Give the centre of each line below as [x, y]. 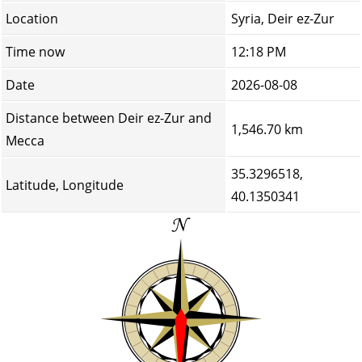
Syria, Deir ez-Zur [283, 19]
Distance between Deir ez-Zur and [109, 118]
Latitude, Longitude [65, 185]
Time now [35, 52]
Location [32, 19]
